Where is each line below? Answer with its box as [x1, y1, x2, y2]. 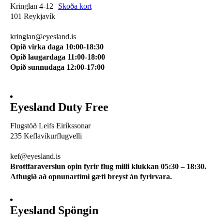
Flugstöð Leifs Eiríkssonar [10, 122, 91, 130]
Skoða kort [58, 2, 92, 11]
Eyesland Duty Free [10, 101, 108, 114]
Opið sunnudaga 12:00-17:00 [10, 63, 105, 72]
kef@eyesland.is [10, 152, 61, 161]
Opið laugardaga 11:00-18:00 [10, 53, 105, 62]
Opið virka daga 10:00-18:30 [10, 43, 104, 51]
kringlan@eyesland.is [10, 32, 76, 41]
